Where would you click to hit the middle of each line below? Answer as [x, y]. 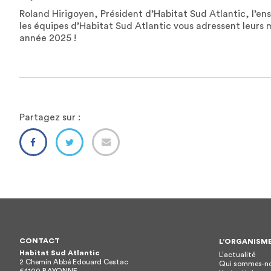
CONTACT [40, 240]
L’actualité [237, 254]
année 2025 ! [48, 38]
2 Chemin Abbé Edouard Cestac [74, 262]
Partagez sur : [50, 117]
